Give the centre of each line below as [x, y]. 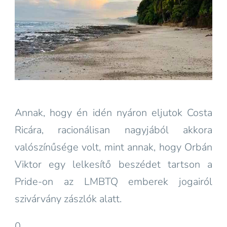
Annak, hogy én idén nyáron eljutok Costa [113, 113]
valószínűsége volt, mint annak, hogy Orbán [113, 147]
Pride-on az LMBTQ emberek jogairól [113, 182]
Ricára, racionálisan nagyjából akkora [113, 130]
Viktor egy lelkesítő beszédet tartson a [113, 164]
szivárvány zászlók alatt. [69, 199]
